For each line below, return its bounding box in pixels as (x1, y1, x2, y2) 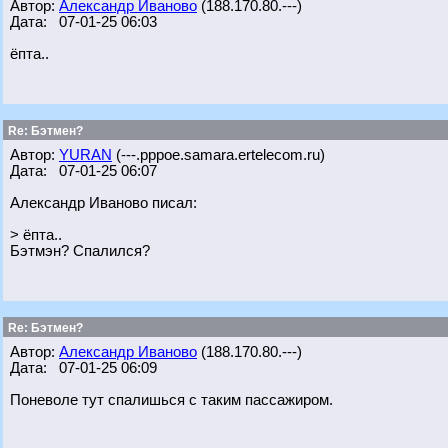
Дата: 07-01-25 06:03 (10, 14, 157, 30)
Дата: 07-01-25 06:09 (10, 360, 157, 376)
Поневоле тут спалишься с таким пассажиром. (10, 392, 333, 408)
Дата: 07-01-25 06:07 (10, 163, 157, 179)
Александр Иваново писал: (10, 195, 197, 211)
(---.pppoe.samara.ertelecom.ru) (112, 147, 325, 163)
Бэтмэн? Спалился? (10, 243, 150, 259)
